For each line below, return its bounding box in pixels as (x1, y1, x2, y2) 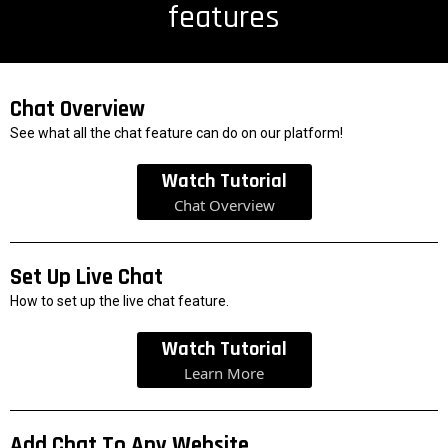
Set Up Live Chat (10, 263, 163, 293)
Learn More (184, 363, 264, 384)
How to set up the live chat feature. (10, 293, 229, 310)
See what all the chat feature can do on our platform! (10, 125, 343, 142)
